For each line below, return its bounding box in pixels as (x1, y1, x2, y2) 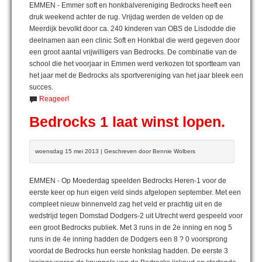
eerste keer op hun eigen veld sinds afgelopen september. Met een (29, 188, 241, 196)
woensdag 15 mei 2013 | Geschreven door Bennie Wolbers (35, 147, 195, 154)
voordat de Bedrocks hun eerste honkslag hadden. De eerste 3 (29, 246, 228, 255)
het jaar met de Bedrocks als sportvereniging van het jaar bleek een (29, 71, 243, 80)
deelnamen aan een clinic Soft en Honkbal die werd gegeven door (29, 36, 240, 44)
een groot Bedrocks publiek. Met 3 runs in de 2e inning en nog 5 (29, 223, 232, 232)
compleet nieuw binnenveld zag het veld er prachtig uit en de (29, 199, 222, 208)
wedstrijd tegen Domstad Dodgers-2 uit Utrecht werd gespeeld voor (29, 211, 243, 220)
